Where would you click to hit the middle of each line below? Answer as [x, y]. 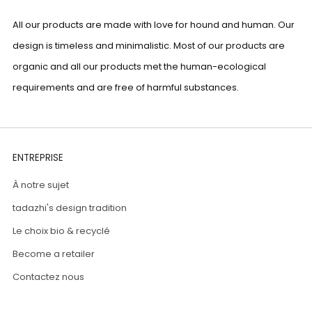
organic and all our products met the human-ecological [139, 67]
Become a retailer [54, 254]
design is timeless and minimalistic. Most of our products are [149, 46]
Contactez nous [48, 277]
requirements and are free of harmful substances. [126, 88]
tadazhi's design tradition [70, 208]
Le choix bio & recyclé [61, 231]
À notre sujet [41, 185]
